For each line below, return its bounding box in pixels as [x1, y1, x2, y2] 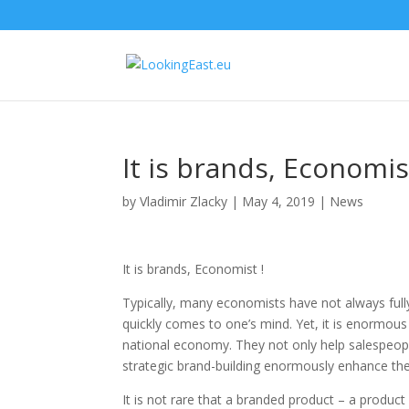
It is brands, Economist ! [122, 260, 265, 278]
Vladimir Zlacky [140, 193, 228, 210]
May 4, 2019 [242, 193, 316, 210]
